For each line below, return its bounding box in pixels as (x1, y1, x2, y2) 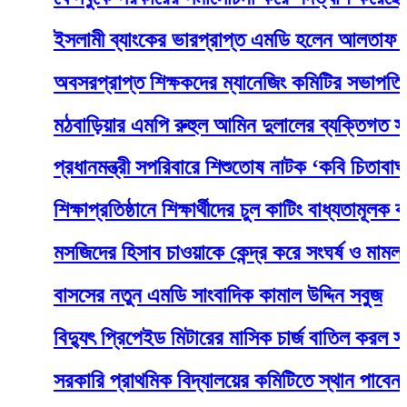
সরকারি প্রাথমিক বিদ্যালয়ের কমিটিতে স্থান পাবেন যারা (12, 368, 392, 392)
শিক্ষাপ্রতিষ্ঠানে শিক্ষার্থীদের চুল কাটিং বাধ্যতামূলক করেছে (12, 198, 400, 223)
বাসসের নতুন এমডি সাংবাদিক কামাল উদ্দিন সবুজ (12, 283, 342, 308)
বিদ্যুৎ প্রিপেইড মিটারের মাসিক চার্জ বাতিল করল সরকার (12, 326, 399, 351)
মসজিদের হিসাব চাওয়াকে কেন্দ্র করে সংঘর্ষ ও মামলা (12, 241, 365, 265)
